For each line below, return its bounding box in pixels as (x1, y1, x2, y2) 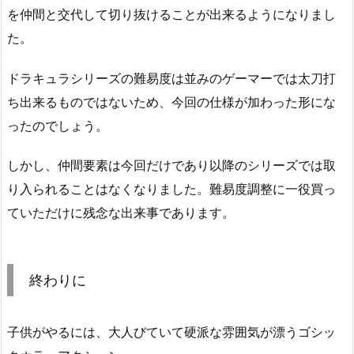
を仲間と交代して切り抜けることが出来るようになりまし (7, 6, 336, 22)
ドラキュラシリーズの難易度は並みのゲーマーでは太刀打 (7, 70, 336, 86)
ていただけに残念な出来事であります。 (7, 205, 235, 221)
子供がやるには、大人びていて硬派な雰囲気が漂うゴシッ (7, 324, 336, 341)
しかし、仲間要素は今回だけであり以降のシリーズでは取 (7, 157, 336, 174)
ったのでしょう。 (7, 117, 108, 134)
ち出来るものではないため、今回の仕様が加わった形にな (7, 93, 336, 110)
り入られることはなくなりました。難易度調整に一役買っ (7, 181, 336, 198)
